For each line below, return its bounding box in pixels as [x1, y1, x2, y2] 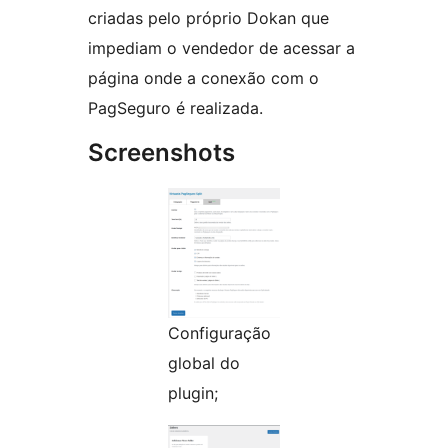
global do [168, 353, 240, 374]
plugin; [168, 383, 218, 404]
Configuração [168, 323, 271, 344]
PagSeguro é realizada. [88, 98, 263, 119]
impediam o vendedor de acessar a [88, 38, 355, 59]
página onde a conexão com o [88, 68, 319, 89]
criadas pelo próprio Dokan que [88, 8, 329, 29]
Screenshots [88, 138, 235, 168]
